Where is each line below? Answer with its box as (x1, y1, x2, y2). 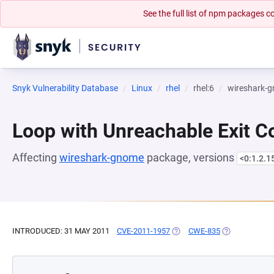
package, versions (144, 151, 237, 164)
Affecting (12, 151, 59, 164)
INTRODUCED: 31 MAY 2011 (12, 226, 109, 235)
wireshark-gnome (59, 151, 144, 164)
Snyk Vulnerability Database (12, 83, 118, 93)
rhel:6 (193, 83, 214, 93)
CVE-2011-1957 (117, 226, 170, 235)
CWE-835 (188, 226, 220, 235)
